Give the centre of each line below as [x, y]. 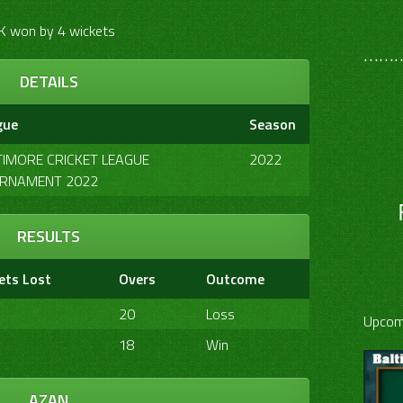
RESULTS [49, 236]
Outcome [235, 279]
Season [273, 124]
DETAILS [49, 81]
